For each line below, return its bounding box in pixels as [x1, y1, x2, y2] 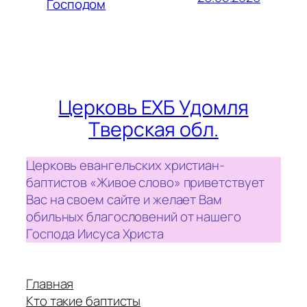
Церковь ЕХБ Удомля [58, 94, 249, 121]
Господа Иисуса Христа [26, 224, 164, 243]
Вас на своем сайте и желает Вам [26, 190, 222, 208]
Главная [26, 275, 74, 293]
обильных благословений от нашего [26, 207, 241, 225]
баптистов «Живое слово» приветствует [26, 173, 265, 191]
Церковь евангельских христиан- [26, 156, 225, 174]
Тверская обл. [88, 116, 219, 143]
